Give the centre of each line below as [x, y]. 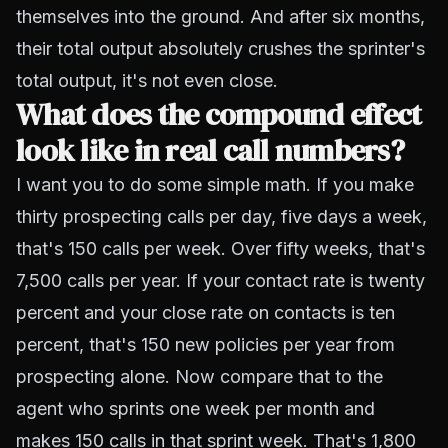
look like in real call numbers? [210, 150]
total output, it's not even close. [147, 80]
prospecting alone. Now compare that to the [199, 376]
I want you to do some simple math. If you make [215, 184]
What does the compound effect [219, 114]
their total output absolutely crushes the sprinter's [220, 48]
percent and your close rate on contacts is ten [205, 312]
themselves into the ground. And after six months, [220, 16]
